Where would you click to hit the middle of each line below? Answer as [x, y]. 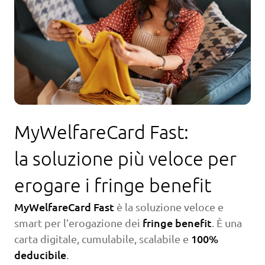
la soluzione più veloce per [125, 159]
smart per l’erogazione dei [78, 223]
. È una [227, 223]
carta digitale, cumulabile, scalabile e [103, 239]
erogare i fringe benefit [113, 185]
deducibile [40, 255]
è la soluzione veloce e [169, 207]
